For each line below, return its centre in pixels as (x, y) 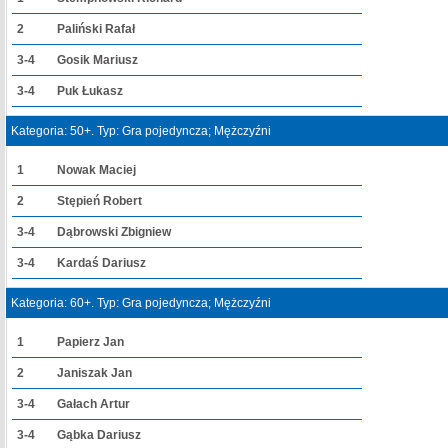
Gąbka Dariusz (99, 435)
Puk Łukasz (90, 91)
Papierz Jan (90, 342)
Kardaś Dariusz (101, 263)
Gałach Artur (93, 404)
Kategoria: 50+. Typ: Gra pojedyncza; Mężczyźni (141, 131)
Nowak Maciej (96, 170)
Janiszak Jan (94, 373)
